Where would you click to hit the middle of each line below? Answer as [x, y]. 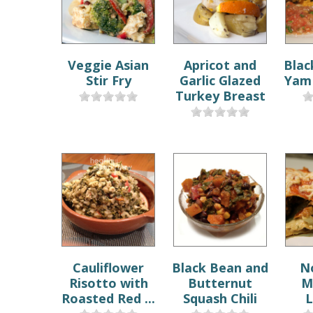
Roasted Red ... [109, 298]
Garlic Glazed [220, 80]
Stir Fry [108, 80]
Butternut [220, 283]
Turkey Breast [220, 95]
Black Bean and [220, 267]
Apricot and [220, 65]
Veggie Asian [109, 65]
